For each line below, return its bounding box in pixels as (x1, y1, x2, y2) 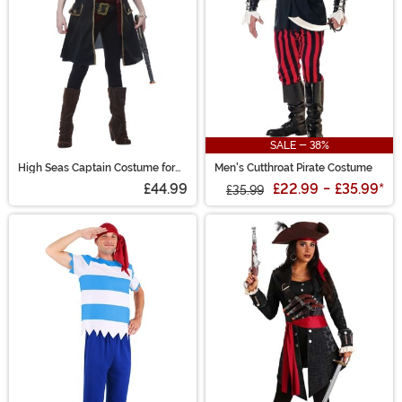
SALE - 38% (269, 139, 329, 153)
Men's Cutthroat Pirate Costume (214, 162, 372, 175)
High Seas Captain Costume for (18, 162, 175, 175)
